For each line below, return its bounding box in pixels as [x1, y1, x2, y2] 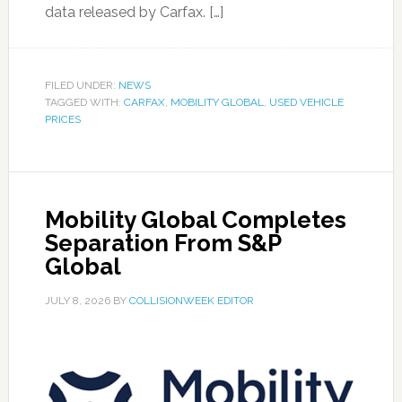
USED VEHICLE [268, 96, 344, 109]
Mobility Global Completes [44, 206, 346, 233]
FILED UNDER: [44, 79, 118, 92]
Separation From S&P [44, 230, 281, 257]
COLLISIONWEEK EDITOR [128, 294, 254, 307]
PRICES [44, 113, 81, 126]
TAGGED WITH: [44, 96, 124, 109]
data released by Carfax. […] [44, 4, 223, 21]
